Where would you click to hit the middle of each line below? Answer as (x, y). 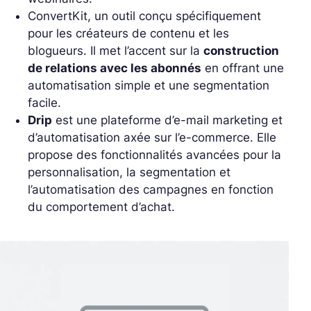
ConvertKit (58, 16)
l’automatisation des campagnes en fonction (151, 189)
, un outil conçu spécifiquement (174, 16)
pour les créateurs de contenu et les (128, 33)
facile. (44, 102)
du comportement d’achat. (101, 207)
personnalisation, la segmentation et (129, 172)
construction (241, 50)
